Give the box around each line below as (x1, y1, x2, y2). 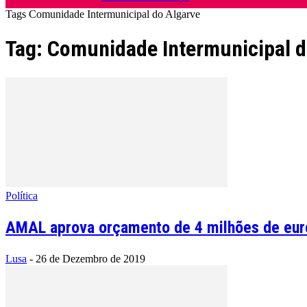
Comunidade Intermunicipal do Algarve (29, 8, 200, 20)
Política (5, 189, 38, 201)
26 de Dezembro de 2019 (36, 252, 145, 265)
